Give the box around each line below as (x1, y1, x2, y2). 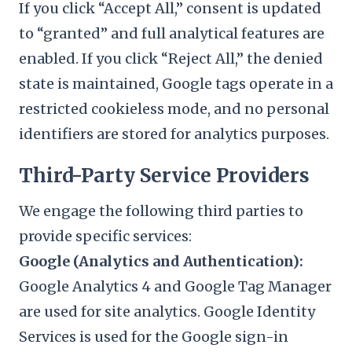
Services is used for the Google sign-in (19, 328, 288, 346)
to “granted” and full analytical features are (19, 24, 324, 42)
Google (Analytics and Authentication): (19, 252, 303, 270)
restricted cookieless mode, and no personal (19, 100, 329, 118)
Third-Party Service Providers (19, 163, 310, 188)
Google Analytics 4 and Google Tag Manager (19, 277, 332, 295)
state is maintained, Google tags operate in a (19, 75, 333, 93)
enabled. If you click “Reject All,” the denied (19, 49, 323, 68)
